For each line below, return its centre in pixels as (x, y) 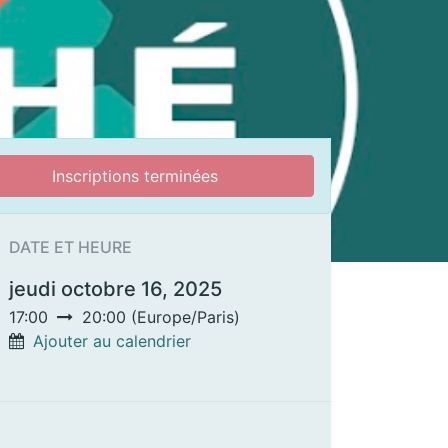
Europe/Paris (185, 317)
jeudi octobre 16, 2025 (115, 289)
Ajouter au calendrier (112, 341)
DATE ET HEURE (70, 247)
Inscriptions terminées (134, 176)
